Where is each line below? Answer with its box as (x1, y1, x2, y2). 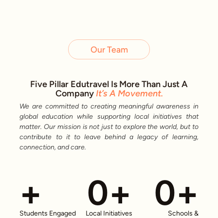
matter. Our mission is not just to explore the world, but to (19, 123, 199, 131)
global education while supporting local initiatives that (19, 112, 199, 121)
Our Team (90, 44, 128, 55)
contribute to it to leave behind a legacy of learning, (19, 133, 199, 142)
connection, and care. (19, 143, 87, 152)
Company (55, 88, 96, 99)
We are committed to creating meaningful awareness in (19, 102, 199, 111)
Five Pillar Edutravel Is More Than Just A (30, 79, 188, 90)
